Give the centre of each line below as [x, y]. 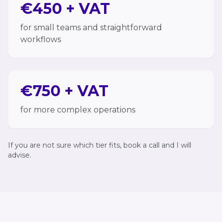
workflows [41, 39]
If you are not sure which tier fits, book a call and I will [100, 145]
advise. [20, 155]
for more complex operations [78, 110]
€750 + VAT [64, 91]
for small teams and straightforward [91, 28]
